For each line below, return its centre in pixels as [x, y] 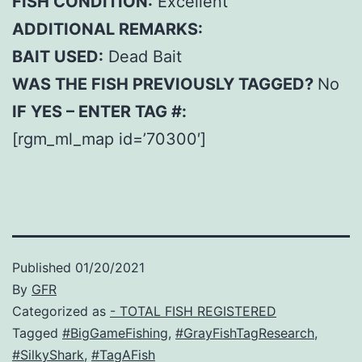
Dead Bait [143, 57]
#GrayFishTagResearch [245, 333]
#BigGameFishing [115, 333]
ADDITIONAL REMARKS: [107, 29]
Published [44, 268]
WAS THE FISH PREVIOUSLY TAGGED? [165, 84]
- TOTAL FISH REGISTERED [193, 311]
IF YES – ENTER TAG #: [99, 112]
